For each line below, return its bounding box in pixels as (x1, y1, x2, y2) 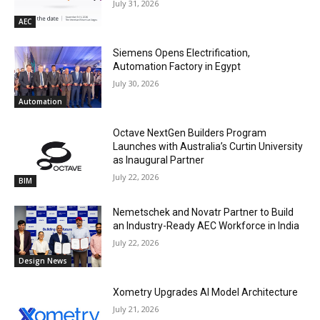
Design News (19, 255, 67, 266)
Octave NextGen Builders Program (113, 126, 267, 139)
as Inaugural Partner (113, 154, 205, 166)
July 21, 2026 (113, 303, 159, 314)
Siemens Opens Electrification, (113, 46, 251, 59)
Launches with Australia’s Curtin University (113, 140, 304, 152)
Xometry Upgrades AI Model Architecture (113, 286, 299, 298)
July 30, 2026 (113, 77, 159, 89)
